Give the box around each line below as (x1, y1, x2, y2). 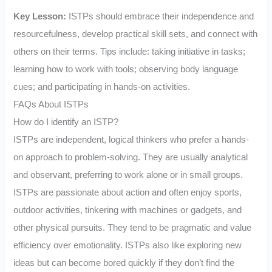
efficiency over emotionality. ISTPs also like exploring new (13, 240, 242, 250)
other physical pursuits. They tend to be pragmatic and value (13, 222, 252, 233)
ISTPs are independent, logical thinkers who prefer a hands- (13, 134, 250, 144)
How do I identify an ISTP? (13, 117, 119, 127)
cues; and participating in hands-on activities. (13, 81, 191, 92)
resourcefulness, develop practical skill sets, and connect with (13, 29, 258, 39)
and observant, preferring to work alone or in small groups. (13, 169, 243, 180)
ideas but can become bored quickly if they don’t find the (13, 257, 235, 268)
